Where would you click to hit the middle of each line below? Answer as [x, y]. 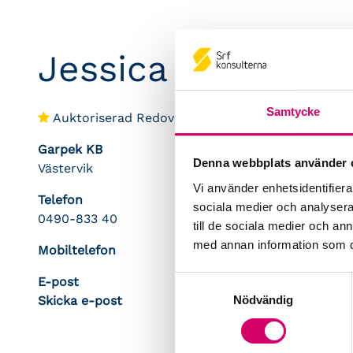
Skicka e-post [80, 301]
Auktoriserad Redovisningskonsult [156, 118]
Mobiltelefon [77, 250]
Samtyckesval [212, 281]
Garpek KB [70, 149]
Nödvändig [263, 299]
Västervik [65, 168]
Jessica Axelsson [186, 69]
